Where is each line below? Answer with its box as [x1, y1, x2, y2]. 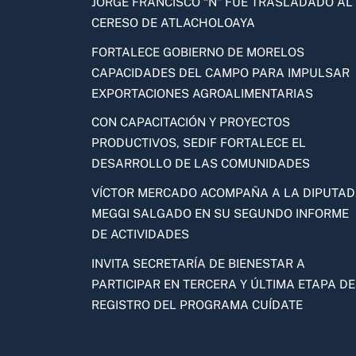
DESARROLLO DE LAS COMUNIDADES [91, 157, 310, 171]
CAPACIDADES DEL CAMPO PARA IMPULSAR [91, 65, 350, 79]
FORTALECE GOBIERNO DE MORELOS [91, 44, 304, 59]
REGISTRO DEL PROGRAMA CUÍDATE [91, 297, 303, 311]
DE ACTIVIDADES [91, 227, 189, 242]
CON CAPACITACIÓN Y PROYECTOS [91, 115, 290, 130]
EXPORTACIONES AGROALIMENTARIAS [91, 86, 313, 100]
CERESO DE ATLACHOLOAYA [91, 16, 255, 30]
